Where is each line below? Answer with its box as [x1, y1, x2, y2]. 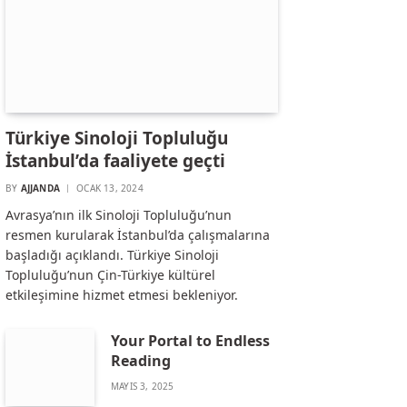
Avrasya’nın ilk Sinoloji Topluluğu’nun [5, 205, 232, 223]
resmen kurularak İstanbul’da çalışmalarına [5, 225, 270, 243]
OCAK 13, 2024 [76, 181, 144, 194]
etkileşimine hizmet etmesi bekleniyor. [5, 285, 238, 303]
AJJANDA [20, 181, 61, 194]
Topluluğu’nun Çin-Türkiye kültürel [5, 265, 215, 283]
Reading [111, 350, 171, 371]
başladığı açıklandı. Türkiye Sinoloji [5, 245, 219, 263]
